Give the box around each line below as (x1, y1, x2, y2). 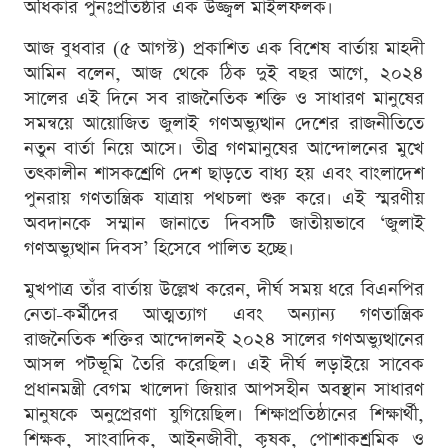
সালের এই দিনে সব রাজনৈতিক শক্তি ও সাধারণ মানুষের (24, 86, 424, 112)
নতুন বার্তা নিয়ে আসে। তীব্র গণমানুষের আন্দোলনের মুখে (24, 136, 424, 162)
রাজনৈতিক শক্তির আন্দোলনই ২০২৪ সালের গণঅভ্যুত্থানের (24, 327, 424, 353)
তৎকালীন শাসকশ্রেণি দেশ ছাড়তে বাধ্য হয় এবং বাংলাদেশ (24, 161, 424, 187)
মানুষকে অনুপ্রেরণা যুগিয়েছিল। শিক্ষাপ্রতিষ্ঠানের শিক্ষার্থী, (24, 402, 424, 428)
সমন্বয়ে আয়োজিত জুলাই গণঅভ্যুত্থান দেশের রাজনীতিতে (24, 111, 424, 137)
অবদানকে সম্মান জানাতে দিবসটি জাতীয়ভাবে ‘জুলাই (24, 211, 424, 237)
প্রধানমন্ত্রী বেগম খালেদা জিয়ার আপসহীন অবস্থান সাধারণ (24, 377, 424, 403)
